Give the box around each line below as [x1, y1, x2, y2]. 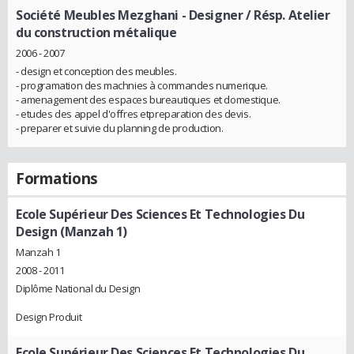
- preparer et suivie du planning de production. [16, 120, 224, 135]
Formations [16, 168, 98, 189]
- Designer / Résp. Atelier [178, 6, 330, 24]
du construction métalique [16, 24, 177, 42]
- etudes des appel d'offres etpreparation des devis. [16, 106, 251, 121]
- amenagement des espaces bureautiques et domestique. [16, 92, 281, 107]
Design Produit [16, 309, 82, 324]
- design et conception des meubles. [16, 63, 177, 78]
